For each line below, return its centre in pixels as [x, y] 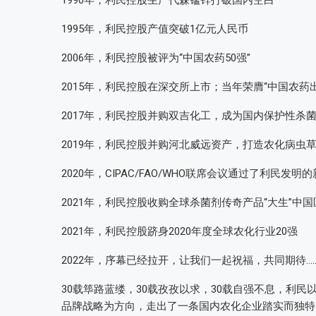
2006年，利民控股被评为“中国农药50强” [156, 58]
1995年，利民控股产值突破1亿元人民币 [155, 29]
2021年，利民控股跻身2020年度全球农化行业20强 [180, 231]
